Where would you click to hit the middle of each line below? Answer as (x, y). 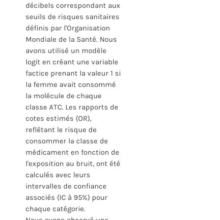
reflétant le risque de (61, 130)
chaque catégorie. (55, 209)
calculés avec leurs (58, 175)
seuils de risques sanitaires (72, 17)
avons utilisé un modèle (66, 51)
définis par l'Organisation (68, 28)
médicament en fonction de (72, 152)
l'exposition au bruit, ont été (73, 164)
